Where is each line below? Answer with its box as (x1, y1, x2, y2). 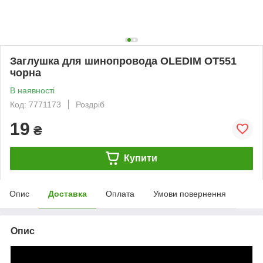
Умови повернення (153, 188, 226, 198)
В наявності (10, 85, 55, 95)
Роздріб (76, 99, 104, 109)
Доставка (48, 188, 87, 198)
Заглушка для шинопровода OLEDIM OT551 (10, 55, 237, 67)
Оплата (106, 188, 134, 198)
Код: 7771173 (10, 99, 61, 109)
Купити (123, 153, 157, 163)
